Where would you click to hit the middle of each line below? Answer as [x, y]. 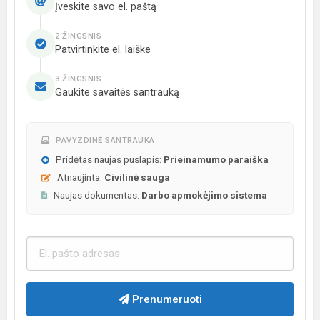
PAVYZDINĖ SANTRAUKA [104, 140]
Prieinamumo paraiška [216, 159]
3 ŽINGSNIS [78, 79]
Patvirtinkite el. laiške [103, 49]
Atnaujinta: [80, 177]
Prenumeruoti [165, 299]
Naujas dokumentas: [96, 195]
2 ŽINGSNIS [78, 36]
